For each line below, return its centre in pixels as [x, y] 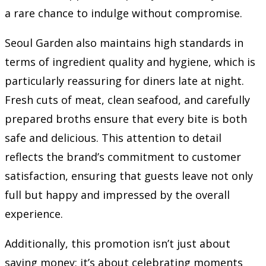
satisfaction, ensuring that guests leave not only [129, 175]
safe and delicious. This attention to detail [113, 137]
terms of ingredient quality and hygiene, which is [130, 61]
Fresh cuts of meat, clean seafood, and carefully [127, 99]
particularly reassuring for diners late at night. [124, 80]
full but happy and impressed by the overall [117, 194]
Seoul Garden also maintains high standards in [124, 42]
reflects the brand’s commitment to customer [123, 156]
